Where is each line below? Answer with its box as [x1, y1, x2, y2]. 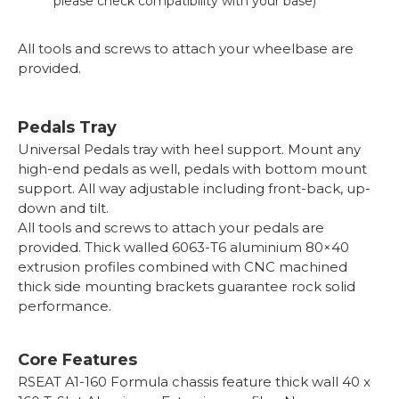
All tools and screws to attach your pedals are [18, 218, 324, 236]
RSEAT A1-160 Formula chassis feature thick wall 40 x [18, 372, 370, 390]
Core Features [18, 349, 137, 370]
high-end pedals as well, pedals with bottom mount [18, 159, 367, 177]
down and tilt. [18, 199, 109, 216]
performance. [18, 297, 111, 314]
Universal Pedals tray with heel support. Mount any [18, 140, 361, 158]
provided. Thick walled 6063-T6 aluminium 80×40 [18, 238, 349, 256]
